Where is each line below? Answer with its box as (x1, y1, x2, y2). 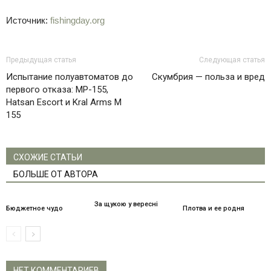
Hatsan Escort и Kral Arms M (6, 96, 122, 108)
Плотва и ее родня (182, 204, 244, 212)
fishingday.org (50, 15, 105, 25)
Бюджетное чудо (6, 204, 63, 212)
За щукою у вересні (94, 200, 158, 208)
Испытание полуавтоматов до (6, 71, 133, 82)
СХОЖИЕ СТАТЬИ (13, 152, 82, 162)
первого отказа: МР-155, (6, 83, 108, 95)
